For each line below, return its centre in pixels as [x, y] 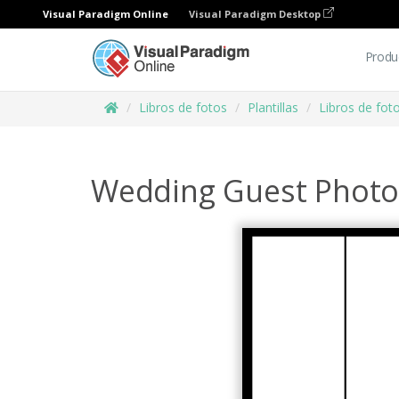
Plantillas [273, 107]
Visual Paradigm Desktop [256, 14]
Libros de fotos [183, 107]
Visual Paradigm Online [106, 14]
